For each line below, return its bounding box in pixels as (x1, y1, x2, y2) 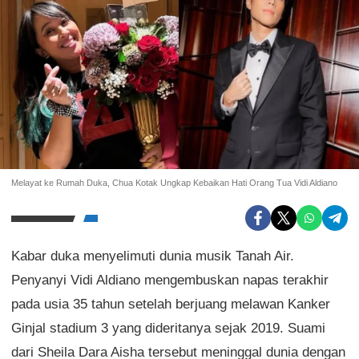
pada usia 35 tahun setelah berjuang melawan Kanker (11, 296, 330, 313)
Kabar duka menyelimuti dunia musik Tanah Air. (11, 248, 294, 264)
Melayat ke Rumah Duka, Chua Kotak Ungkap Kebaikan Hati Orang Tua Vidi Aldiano (11, 178, 337, 188)
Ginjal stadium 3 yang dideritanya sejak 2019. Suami (11, 321, 325, 337)
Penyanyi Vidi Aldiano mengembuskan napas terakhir (11, 272, 329, 288)
